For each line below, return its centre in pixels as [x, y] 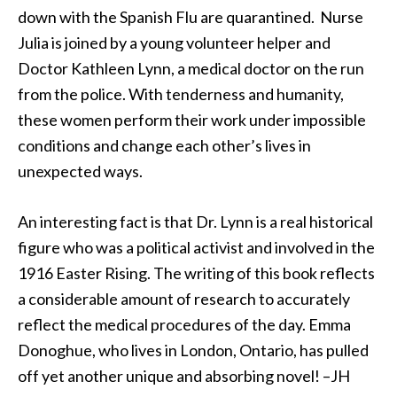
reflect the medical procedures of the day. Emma [184, 324]
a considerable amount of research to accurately [184, 299]
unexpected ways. [80, 171]
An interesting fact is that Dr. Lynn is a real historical [195, 222]
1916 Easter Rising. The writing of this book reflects [196, 273]
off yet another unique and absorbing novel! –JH [184, 376]
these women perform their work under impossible [192, 120]
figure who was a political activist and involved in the [196, 247]
